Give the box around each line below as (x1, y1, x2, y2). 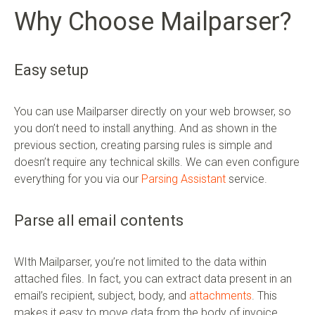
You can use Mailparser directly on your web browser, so (14, 104, 291, 118)
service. (226, 172, 267, 186)
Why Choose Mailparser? (14, 6, 292, 37)
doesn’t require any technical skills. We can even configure (14, 155, 300, 169)
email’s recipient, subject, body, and (14, 288, 189, 302)
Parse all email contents (14, 211, 184, 229)
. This (252, 288, 277, 302)
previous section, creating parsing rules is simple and (14, 138, 272, 152)
